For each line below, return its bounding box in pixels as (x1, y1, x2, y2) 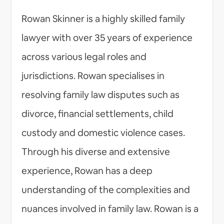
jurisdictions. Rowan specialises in (21, 69, 165, 82)
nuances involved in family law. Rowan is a (21, 202, 199, 215)
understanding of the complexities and (21, 183, 190, 196)
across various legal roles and (21, 50, 147, 63)
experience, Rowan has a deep (21, 164, 153, 177)
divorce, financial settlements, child (21, 107, 174, 120)
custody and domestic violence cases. (21, 126, 185, 139)
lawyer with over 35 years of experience (21, 31, 193, 44)
